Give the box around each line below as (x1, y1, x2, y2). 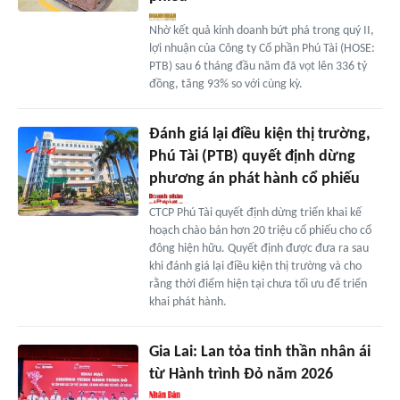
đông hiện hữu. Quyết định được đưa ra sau (148, 241, 369, 255)
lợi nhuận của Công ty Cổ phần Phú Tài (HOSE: (148, 41, 375, 55)
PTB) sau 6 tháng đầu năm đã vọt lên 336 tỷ (148, 59, 367, 73)
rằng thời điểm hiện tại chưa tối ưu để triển (148, 277, 367, 291)
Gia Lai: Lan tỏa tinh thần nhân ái (148, 343, 371, 361)
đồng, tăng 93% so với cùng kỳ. (148, 77, 303, 91)
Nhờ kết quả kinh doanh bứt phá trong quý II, (148, 23, 374, 37)
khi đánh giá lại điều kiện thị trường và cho (148, 259, 362, 273)
